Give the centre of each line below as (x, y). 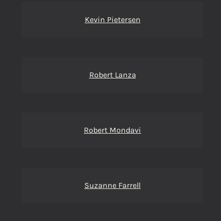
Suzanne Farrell (112, 185)
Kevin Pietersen (112, 19)
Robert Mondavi (112, 130)
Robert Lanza (112, 75)
